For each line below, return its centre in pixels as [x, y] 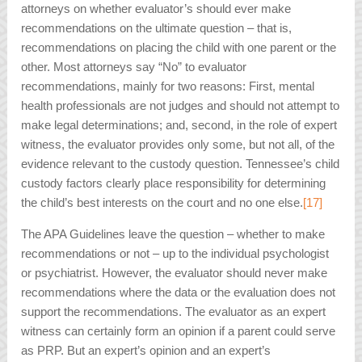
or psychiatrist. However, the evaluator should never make [175, 273]
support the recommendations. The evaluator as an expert [174, 312]
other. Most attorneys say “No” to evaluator [134, 67]
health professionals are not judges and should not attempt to [181, 106]
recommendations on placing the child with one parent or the [179, 48]
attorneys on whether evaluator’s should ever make [156, 9]
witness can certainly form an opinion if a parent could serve [179, 331]
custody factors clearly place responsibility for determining [174, 183]
